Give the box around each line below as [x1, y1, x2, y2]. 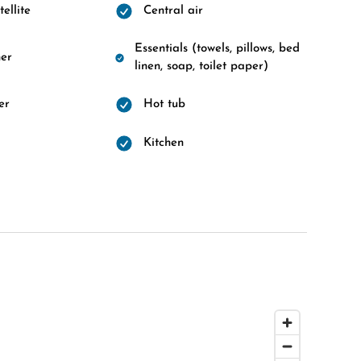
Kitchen [143, 137, 184, 149]
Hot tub [143, 98, 185, 110]
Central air [143, 5, 203, 17]
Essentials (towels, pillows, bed [135, 43, 301, 55]
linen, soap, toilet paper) [135, 60, 269, 73]
